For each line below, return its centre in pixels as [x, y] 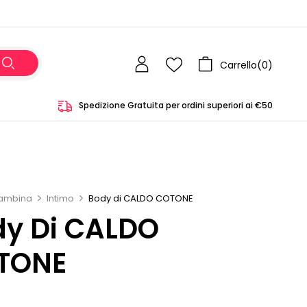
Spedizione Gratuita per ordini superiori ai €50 [176, 105]
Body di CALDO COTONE [141, 198]
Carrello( [241, 65]
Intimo [61, 198]
